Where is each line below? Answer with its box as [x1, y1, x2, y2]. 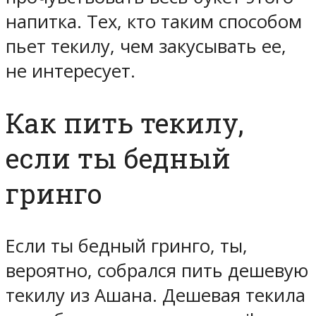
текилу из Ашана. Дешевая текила [6, 283, 305, 308]
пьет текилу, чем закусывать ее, [6, 33, 286, 59]
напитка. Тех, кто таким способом [6, 8, 302, 34]
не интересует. [6, 58, 135, 83]
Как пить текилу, [6, 105, 243, 141]
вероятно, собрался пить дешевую [6, 258, 308, 284]
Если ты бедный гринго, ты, [6, 233, 248, 259]
